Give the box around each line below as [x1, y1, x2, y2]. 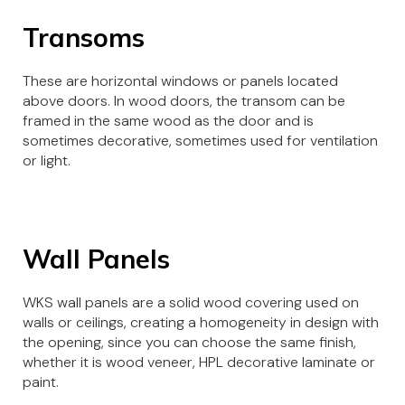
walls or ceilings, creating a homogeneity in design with [23, 313, 379, 333]
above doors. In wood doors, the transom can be [23, 91, 345, 111]
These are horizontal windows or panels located [23, 71, 338, 91]
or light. [23, 151, 71, 171]
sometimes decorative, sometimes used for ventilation [23, 131, 378, 151]
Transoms [23, 21, 145, 54]
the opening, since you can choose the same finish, [23, 333, 356, 353]
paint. [23, 372, 59, 392]
